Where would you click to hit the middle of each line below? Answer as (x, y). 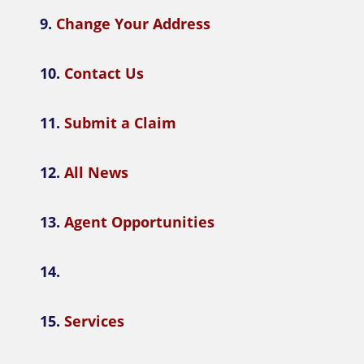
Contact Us (104, 73)
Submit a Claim (120, 123)
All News (96, 172)
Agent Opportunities (139, 222)
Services (94, 321)
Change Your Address (133, 24)
